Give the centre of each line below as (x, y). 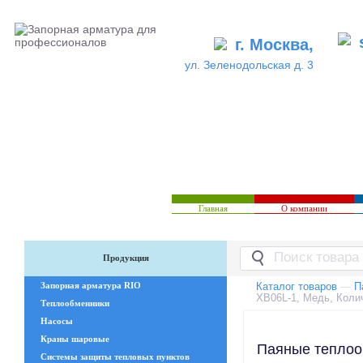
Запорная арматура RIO (91, 286)
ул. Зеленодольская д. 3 (249, 65)
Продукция (126, 258)
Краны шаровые (75, 339)
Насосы (57, 321)
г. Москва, (274, 45)
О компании (304, 209)
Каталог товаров (297, 287)
